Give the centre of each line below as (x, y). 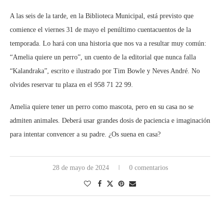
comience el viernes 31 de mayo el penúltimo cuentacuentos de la (100, 30)
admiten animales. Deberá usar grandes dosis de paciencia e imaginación (110, 121)
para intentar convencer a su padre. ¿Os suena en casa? (85, 135)
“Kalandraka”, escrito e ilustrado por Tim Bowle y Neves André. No (105, 71)
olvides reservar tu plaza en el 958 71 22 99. (71, 85)
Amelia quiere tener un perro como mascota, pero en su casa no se (102, 107)
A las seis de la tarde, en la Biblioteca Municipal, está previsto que (102, 16)
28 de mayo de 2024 (81, 168)
